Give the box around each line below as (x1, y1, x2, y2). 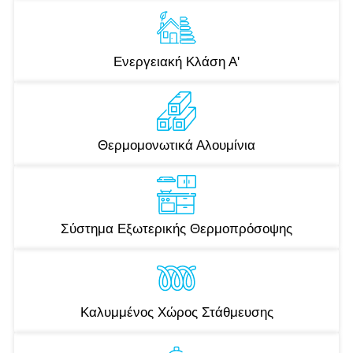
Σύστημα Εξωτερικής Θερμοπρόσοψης (61, 221, 292, 236)
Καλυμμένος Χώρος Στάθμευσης (80, 304, 273, 320)
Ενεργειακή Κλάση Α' (113, 54, 240, 69)
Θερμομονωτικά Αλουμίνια (98, 137, 255, 153)
